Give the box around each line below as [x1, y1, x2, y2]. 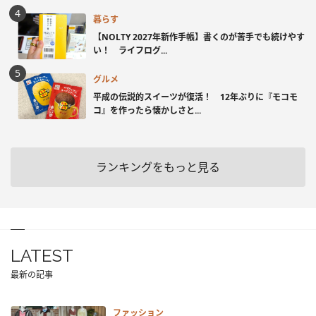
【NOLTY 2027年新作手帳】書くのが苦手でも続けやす [93, 31, 305, 44]
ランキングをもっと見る [96, 159, 220, 175]
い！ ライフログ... [93, 44, 167, 57]
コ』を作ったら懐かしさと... [93, 104, 201, 117]
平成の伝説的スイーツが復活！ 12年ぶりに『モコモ [93, 91, 298, 104]
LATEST [11, 245, 73, 266]
